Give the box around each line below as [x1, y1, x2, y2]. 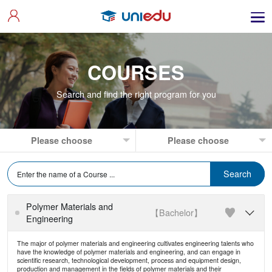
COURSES [87, 58, 185, 86]
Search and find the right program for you [56, 87, 216, 100]
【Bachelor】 [150, 206, 202, 219]
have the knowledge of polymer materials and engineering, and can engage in [16, 247, 240, 256]
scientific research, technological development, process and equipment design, [16, 256, 241, 265]
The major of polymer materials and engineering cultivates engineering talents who [16, 239, 254, 248]
